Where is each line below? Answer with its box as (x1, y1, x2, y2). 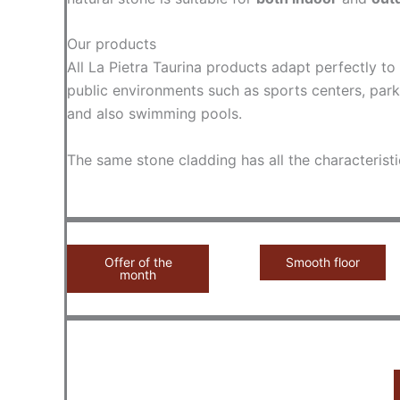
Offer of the (104, 254, 172, 270)
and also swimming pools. (66, 104, 242, 123)
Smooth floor (286, 254, 361, 270)
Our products (66, 35, 156, 54)
